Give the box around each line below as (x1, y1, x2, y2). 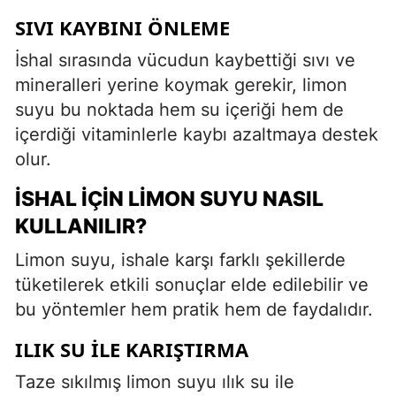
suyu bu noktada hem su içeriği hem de (15, 98, 344, 120)
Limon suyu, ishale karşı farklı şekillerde (15, 248, 346, 270)
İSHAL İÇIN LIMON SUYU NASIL (15, 186, 324, 211)
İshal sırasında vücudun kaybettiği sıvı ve (15, 49, 355, 71)
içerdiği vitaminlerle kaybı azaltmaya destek (15, 123, 378, 145)
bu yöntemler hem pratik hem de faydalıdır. (15, 298, 373, 320)
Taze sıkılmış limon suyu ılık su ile (15, 370, 294, 392)
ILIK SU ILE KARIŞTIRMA (15, 335, 248, 362)
